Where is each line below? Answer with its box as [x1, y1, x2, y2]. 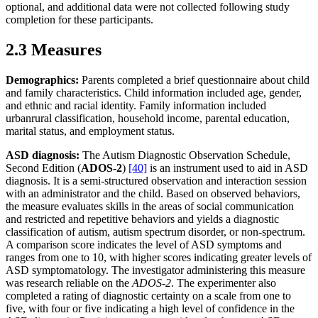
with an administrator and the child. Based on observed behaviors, [6, 187, 300, 200]
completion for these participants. [6, 13, 153, 26]
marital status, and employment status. [6, 125, 175, 138]
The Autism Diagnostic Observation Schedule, [79, 149, 290, 162]
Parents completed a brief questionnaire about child [79, 74, 309, 87]
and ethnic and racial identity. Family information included [6, 99, 266, 112]
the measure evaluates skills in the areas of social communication [6, 200, 294, 213]
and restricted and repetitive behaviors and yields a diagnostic [6, 213, 279, 226]
